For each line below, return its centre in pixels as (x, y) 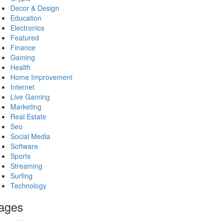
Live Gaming (30, 97)
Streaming (26, 166)
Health (20, 67)
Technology (28, 185)
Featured (25, 37)
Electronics (27, 28)
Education (26, 18)
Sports (20, 156)
